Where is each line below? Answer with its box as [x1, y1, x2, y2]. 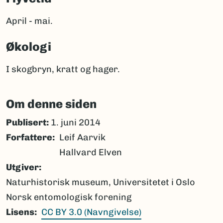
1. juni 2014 [49, 117, 101, 128]
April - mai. [6, 15, 53, 27]
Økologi [6, 39, 51, 54]
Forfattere [6, 132, 52, 143]
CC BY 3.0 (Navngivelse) [41, 207, 141, 218]
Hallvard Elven [59, 147, 122, 158]
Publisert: [6, 117, 49, 128]
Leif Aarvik [59, 132, 106, 143]
